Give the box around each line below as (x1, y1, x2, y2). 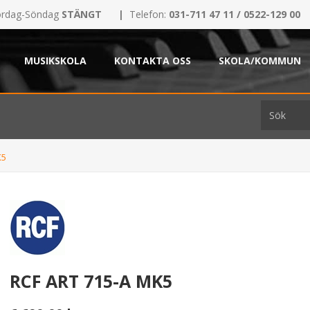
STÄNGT (59, 8, 102, 21)
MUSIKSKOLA (24, 54, 86, 67)
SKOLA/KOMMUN (219, 54, 301, 67)
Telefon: (129, 8, 169, 21)
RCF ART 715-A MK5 (10, 269, 173, 293)
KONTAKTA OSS (114, 54, 191, 67)
